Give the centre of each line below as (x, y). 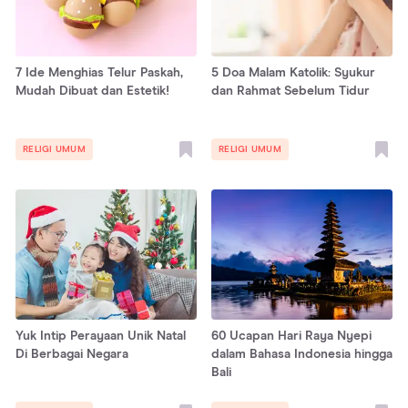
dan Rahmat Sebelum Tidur (291, 92)
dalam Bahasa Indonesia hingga (302, 355)
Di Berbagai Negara (72, 355)
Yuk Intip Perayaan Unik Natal (101, 337)
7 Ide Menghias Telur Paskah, (99, 73)
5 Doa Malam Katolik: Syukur (293, 73)
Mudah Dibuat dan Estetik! (92, 92)
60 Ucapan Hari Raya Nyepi (291, 337)
